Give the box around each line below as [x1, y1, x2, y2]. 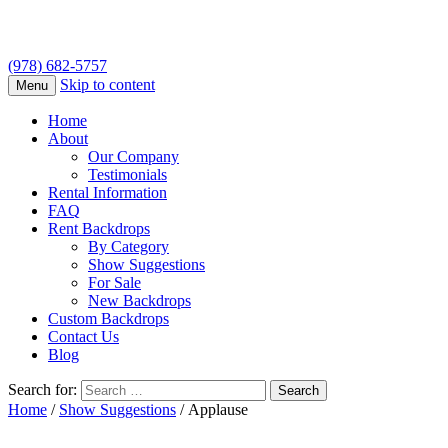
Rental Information [48, 184, 167, 202]
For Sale [88, 274, 141, 292]
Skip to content [60, 76, 155, 94]
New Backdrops [88, 292, 191, 310]
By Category [88, 238, 169, 256]
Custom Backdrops [48, 310, 169, 328]
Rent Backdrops [48, 220, 150, 238]
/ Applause [176, 401, 248, 419]
